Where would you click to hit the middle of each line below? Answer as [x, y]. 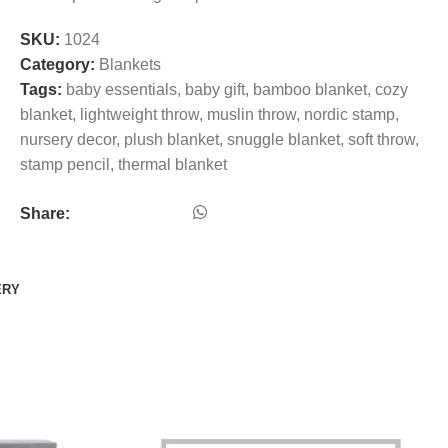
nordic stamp [349, 114]
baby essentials [121, 89]
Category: [57, 64]
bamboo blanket [310, 89]
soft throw [381, 139]
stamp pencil [65, 164]
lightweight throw [139, 114]
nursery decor [68, 139]
